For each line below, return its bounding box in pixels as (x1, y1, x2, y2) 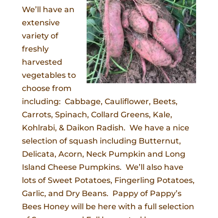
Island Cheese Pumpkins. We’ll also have (21, 163, 183, 172)
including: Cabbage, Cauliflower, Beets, (21, 97, 178, 106)
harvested (21, 57, 62, 67)
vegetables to (21, 71, 76, 80)
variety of (21, 31, 58, 40)
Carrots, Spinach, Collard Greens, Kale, (21, 110, 172, 119)
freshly (21, 44, 49, 54)
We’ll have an (21, 5, 74, 14)
